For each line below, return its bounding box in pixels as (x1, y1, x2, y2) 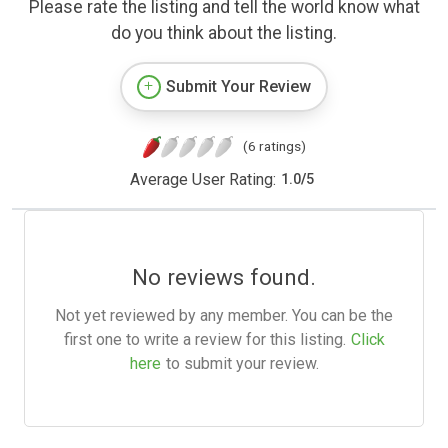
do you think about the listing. (111, 22, 337, 43)
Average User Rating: (129, 169, 276, 189)
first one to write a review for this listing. (63, 329, 346, 349)
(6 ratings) (242, 137, 306, 154)
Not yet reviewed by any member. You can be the (55, 305, 393, 325)
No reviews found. (132, 263, 316, 290)
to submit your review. (165, 353, 319, 373)
